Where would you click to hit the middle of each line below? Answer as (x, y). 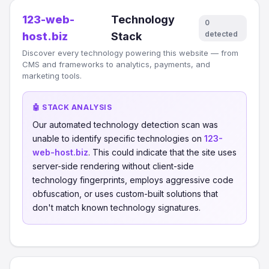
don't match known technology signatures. (116, 207)
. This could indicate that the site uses (162, 152)
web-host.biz (60, 152)
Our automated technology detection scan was (125, 125)
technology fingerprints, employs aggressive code (133, 180)
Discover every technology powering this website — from (130, 53)
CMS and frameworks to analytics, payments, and (116, 64)
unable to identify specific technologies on (118, 138)
